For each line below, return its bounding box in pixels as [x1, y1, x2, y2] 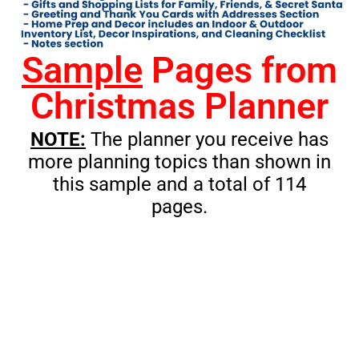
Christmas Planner [30, 85, 329, 128]
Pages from [143, 49, 337, 92]
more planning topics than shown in [28, 151, 331, 174]
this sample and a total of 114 [53, 173, 306, 196]
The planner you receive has [86, 128, 329, 151]
